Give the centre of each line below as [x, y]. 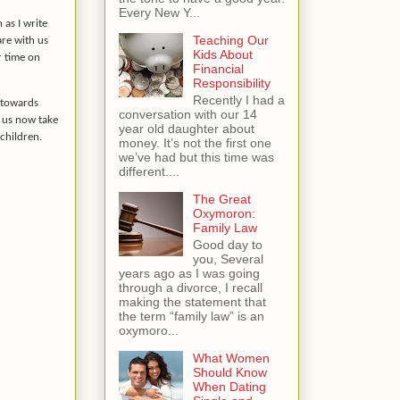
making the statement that [192, 301]
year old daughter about [187, 129]
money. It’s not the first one [195, 143]
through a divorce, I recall [191, 287]
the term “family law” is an [192, 316]
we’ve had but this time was [196, 158]
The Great [221, 200]
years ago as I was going [189, 273]
